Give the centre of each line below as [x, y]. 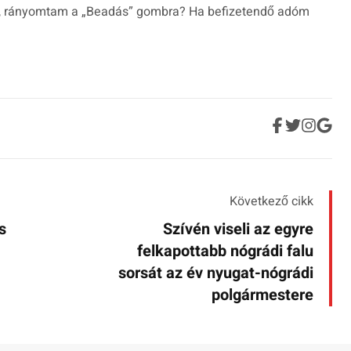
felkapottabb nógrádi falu [225, 251]
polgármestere [262, 295]
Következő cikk [271, 202]
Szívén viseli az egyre [238, 230]
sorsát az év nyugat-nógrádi [216, 273]
